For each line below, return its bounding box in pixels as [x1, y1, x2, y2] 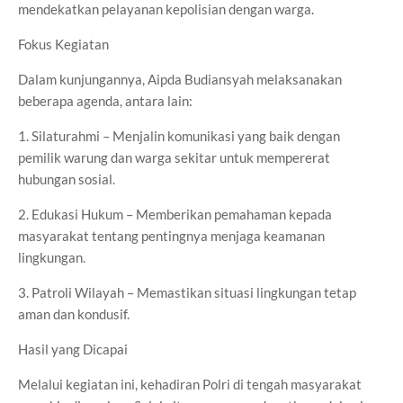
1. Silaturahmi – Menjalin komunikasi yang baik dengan [18, 128, 340, 144]
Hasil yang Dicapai [18, 341, 128, 357]
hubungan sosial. [18, 171, 115, 187]
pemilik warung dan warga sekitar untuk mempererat [18, 149, 330, 166]
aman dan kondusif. [18, 306, 130, 322]
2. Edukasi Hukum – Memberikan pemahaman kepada [18, 206, 332, 222]
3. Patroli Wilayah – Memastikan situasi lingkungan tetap [18, 284, 356, 300]
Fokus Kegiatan [18, 36, 109, 52]
